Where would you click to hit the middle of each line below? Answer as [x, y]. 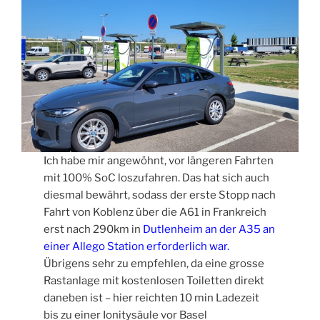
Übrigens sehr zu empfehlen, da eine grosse [154, 263]
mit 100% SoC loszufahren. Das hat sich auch [157, 177]
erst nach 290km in [94, 229]
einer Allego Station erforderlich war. [137, 246]
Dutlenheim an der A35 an [209, 229]
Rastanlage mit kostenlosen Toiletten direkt [154, 280]
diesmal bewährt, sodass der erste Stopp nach [160, 195]
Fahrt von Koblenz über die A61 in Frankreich [155, 212]
